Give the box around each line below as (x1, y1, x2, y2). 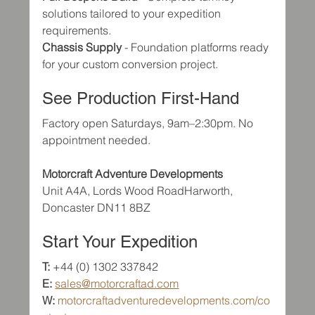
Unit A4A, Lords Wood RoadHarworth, (42, 184, 236, 198)
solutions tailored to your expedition (42, 6, 224, 21)
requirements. (42, 23, 112, 38)
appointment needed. (42, 133, 151, 148)
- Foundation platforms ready (122, 40, 272, 55)
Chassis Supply (42, 40, 122, 55)
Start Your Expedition (42, 232, 198, 252)
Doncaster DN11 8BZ (42, 200, 151, 215)
